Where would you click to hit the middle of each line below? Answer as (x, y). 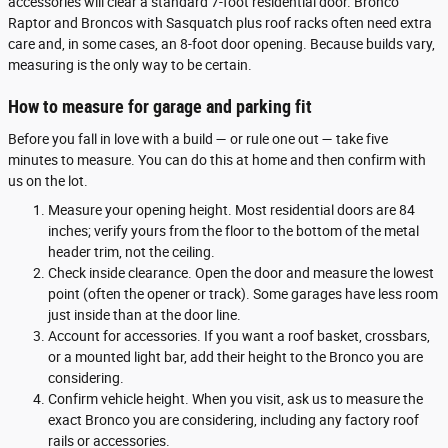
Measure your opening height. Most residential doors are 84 (231, 209)
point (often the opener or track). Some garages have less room (243, 293)
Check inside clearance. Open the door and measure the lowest (241, 272)
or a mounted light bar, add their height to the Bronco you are (235, 356)
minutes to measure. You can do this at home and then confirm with (217, 159)
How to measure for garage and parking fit (160, 107)
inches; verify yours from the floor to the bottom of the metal (233, 230)
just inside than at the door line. (144, 314)
